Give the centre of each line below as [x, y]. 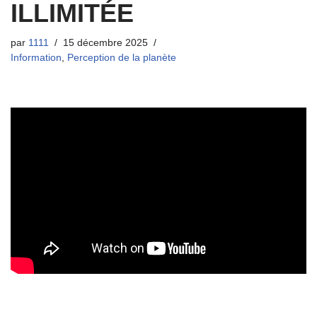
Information [36, 58]
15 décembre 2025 [105, 43]
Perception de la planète [122, 58]
